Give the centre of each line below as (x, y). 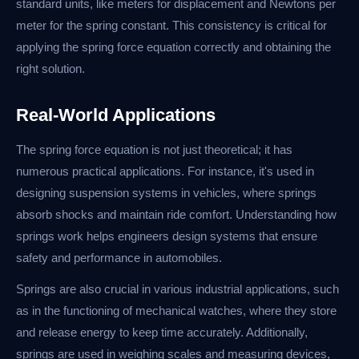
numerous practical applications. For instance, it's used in (165, 171)
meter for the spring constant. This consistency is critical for (171, 26)
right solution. (50, 69)
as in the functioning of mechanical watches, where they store (176, 311)
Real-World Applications (116, 115)
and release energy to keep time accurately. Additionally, (162, 333)
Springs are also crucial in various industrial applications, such (177, 289)
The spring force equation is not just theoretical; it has (154, 150)
